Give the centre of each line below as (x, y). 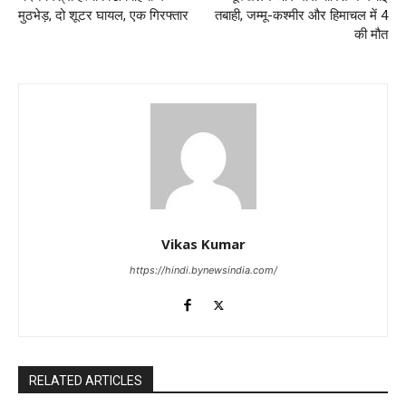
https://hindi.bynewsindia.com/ (203, 271)
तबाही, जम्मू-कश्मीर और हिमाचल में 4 (301, 16)
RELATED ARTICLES (86, 381)
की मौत (371, 35)
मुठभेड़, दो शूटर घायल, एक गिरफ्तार (103, 16)
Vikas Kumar (203, 244)
